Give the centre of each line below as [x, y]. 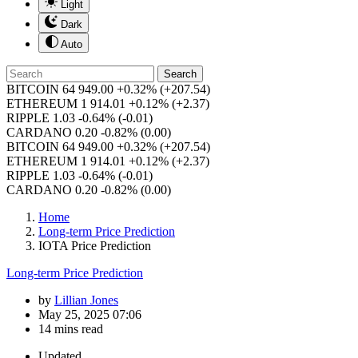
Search [180, 74]
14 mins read [71, 329]
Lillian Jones [86, 300]
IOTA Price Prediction [95, 246]
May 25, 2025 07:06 [90, 314]
